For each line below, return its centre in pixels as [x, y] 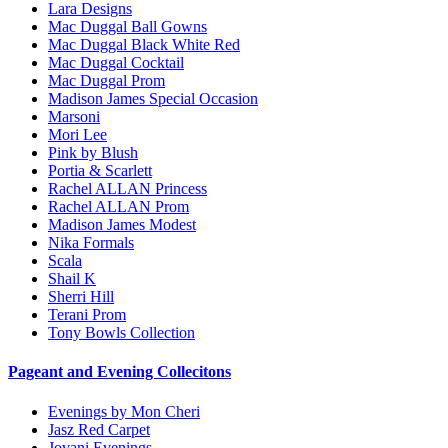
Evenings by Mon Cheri [124, 411]
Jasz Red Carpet [99, 429]
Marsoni [74, 117]
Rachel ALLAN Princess [127, 189]
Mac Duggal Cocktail [116, 63]
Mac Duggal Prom [106, 81]
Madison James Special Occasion [153, 99]
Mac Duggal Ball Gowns [127, 27]
